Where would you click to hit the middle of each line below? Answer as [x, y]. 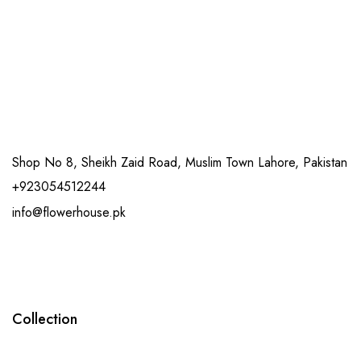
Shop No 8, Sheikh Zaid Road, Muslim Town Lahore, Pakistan [180, 163]
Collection [45, 320]
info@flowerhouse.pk [69, 213]
